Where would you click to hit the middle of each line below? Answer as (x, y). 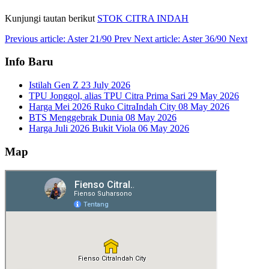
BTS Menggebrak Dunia (77, 118)
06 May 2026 (164, 128)
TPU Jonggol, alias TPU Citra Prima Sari (108, 96)
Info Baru (29, 62)
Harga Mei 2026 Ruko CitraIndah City (104, 107)
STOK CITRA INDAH (143, 18)
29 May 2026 (213, 96)
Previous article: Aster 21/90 (59, 38)
